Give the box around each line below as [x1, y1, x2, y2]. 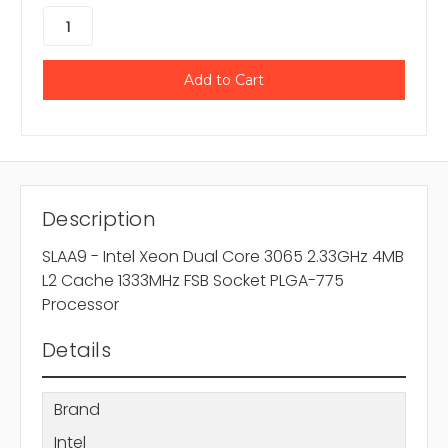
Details [42, 336, 111, 365]
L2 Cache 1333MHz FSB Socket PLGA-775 [42, 269, 344, 293]
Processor [42, 293, 119, 317]
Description [42, 205, 156, 234]
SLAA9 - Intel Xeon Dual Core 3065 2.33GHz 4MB [42, 245, 404, 269]
